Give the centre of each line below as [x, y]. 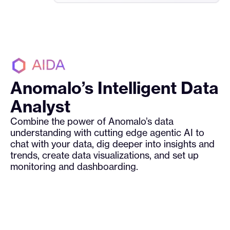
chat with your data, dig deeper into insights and [112, 143]
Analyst [40, 106]
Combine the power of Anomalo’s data [92, 121]
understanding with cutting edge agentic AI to [107, 132]
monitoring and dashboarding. [74, 166]
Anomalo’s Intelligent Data [114, 88]
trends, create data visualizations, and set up [104, 155]
